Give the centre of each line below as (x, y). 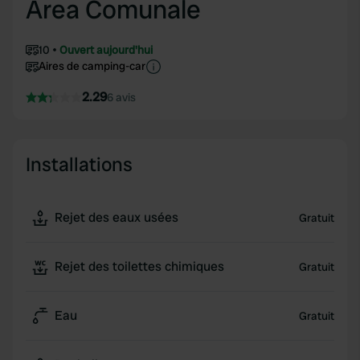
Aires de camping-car (92, 66)
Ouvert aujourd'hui (106, 50)
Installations (79, 164)
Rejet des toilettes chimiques (139, 266)
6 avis (121, 97)
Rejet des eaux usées (117, 217)
